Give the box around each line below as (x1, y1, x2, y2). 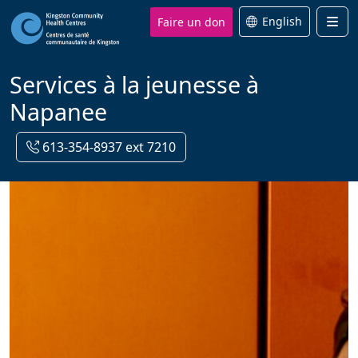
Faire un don (157, 14, 225, 30)
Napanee (10, 96, 107, 127)
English (262, 14, 302, 30)
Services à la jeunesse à (10, 69, 259, 100)
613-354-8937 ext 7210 (39, 138, 176, 156)
